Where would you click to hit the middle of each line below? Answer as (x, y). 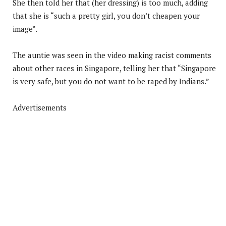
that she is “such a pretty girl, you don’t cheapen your (106, 15)
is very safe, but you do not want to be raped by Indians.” (111, 81)
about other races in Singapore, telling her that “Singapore (114, 68)
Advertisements (40, 107)
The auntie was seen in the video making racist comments (112, 55)
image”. (25, 29)
